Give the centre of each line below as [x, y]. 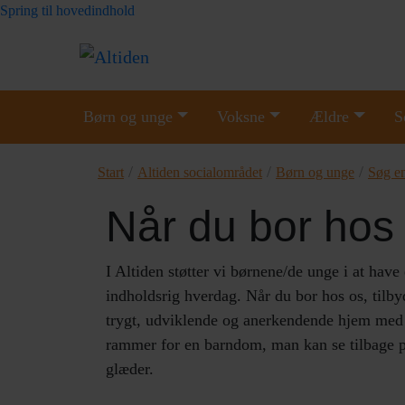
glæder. [130, 369]
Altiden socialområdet [200, 172]
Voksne [241, 117]
